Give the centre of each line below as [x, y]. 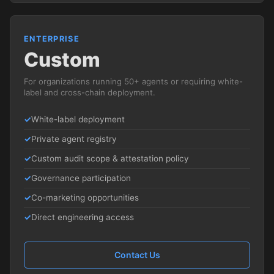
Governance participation [81, 178]
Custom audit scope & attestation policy [110, 158]
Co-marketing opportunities [85, 197]
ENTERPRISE [52, 39]
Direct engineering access [83, 217]
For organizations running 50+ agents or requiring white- [133, 81]
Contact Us [137, 254]
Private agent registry [74, 139]
